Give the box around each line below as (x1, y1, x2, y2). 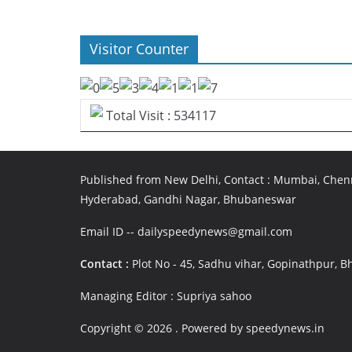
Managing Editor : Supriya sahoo (80, 288, 251, 303)
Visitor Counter (90, 39, 189, 58)
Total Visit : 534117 (103, 107, 216, 124)
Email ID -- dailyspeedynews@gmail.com (80, 224, 292, 239)
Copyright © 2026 (80, 321, 175, 335)
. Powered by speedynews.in (175, 321, 324, 335)
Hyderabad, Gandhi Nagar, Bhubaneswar (80, 192, 296, 207)
